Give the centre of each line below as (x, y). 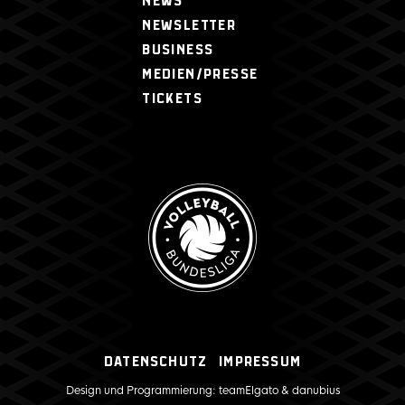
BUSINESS (178, 50)
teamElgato (248, 391)
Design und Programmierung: (142, 391)
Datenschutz (155, 362)
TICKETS (173, 99)
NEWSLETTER (189, 26)
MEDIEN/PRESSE (200, 75)
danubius (316, 391)
